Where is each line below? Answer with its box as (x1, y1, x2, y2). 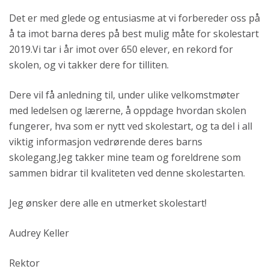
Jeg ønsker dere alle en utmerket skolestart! (9, 196, 209, 210)
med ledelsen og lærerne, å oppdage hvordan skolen (9, 104, 246, 117)
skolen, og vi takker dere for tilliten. (9, 58, 169, 71)
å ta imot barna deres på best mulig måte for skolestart (9, 27, 259, 40)
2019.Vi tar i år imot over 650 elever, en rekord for (9, 43, 233, 56)
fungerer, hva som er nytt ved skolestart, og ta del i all (9, 119, 252, 133)
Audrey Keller (9, 226, 69, 240)
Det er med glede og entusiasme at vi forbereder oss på (9, 11, 260, 25)
